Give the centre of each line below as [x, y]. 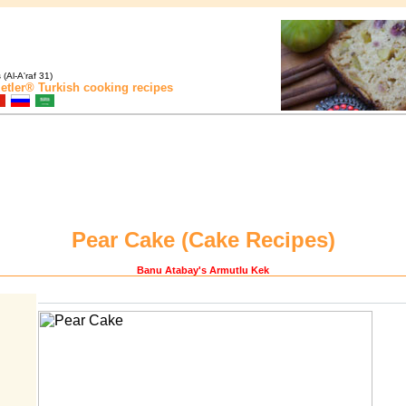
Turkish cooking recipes [104, 87]
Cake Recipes [258, 239]
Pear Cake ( [130, 239]
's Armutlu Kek [234, 271]
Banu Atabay [168, 271]
